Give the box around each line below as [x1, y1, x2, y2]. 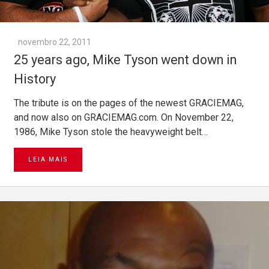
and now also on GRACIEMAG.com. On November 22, [14, 112, 234, 124]
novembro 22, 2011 [18, 37, 91, 47]
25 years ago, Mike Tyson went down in [14, 52, 237, 68]
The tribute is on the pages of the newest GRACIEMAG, [14, 97, 244, 109]
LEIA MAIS [28, 156, 68, 163]
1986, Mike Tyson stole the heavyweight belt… [14, 126, 208, 138]
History [14, 71, 56, 87]
